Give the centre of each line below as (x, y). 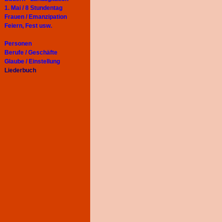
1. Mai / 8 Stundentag (33, 8)
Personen (18, 44)
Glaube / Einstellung (32, 61)
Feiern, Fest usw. (28, 26)
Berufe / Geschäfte (31, 53)
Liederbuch (20, 70)
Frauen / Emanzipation (36, 17)
